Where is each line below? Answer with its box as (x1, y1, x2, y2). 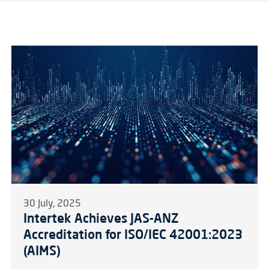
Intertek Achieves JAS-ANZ (23, 210, 178, 226)
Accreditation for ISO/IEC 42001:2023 (23, 226, 243, 243)
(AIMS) (23, 243, 61, 259)
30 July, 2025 (23, 199, 81, 210)
